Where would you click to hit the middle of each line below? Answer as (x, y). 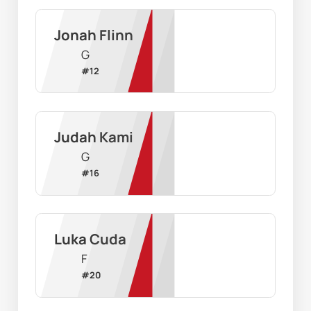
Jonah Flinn (93, 35)
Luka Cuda (90, 239)
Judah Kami (93, 137)
